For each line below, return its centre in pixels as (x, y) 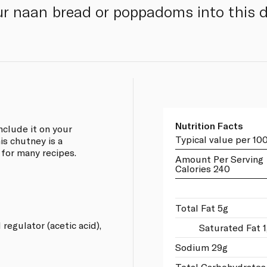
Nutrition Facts (209, 125)
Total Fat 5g (201, 207)
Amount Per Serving (219, 159)
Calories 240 (202, 168)
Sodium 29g (201, 247)
